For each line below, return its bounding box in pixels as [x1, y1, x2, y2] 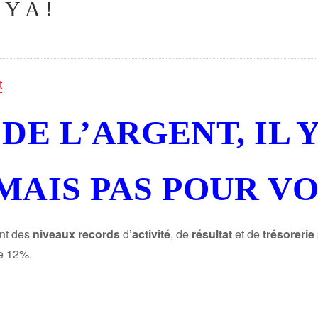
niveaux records [33, 226, 120, 243]
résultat [192, 226, 232, 243]
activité [132, 226, 170, 243]
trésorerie [263, 226, 314, 243]
